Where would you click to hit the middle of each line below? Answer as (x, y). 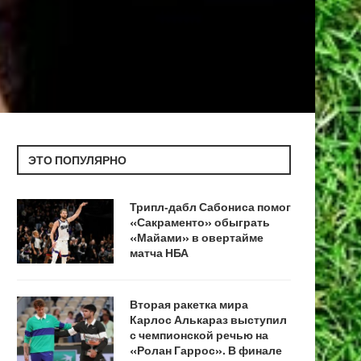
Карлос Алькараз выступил (208, 319)
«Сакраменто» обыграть (200, 222)
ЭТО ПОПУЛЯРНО (77, 160)
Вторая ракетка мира (189, 304)
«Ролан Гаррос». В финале (206, 350)
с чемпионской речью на (199, 334)
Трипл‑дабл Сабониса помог (210, 206)
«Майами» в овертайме (197, 237)
